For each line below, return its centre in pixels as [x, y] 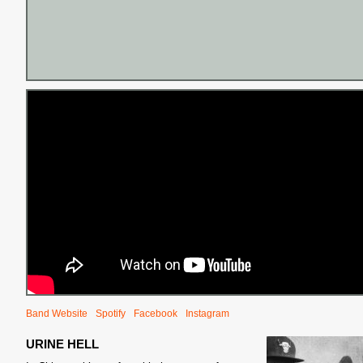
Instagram [207, 313]
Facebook [156, 313]
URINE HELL [62, 344]
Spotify [111, 313]
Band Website [57, 313]
